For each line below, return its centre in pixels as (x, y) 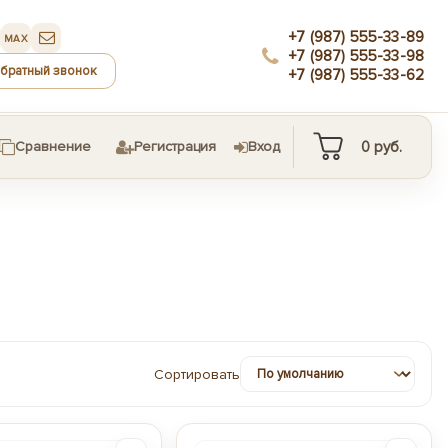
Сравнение (53, 146)
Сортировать (197, 374)
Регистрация (175, 146)
